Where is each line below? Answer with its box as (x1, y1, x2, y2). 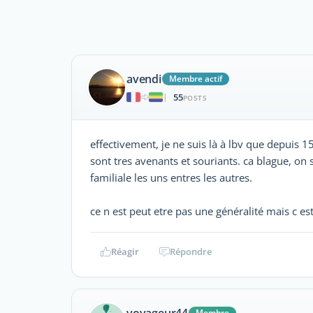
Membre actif (168, 72, 222, 85)
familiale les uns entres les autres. (90, 170, 252, 184)
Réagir (110, 245, 139, 258)
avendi (126, 71, 161, 87)
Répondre (170, 245, 212, 258)
